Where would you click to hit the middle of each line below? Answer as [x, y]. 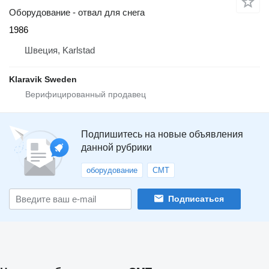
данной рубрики [116, 147]
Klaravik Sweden [43, 79]
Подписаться [196, 199]
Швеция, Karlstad [60, 50]
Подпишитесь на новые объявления [162, 134]
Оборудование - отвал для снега [77, 12]
